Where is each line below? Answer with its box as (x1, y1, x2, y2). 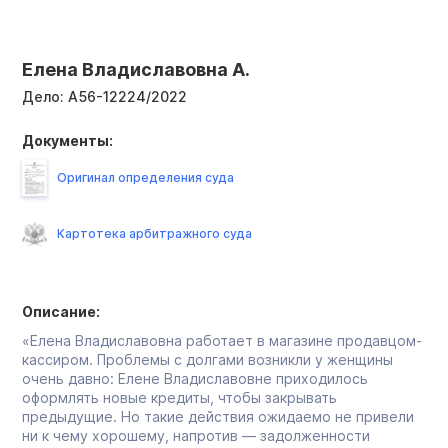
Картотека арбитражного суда (57, 225, 252, 241)
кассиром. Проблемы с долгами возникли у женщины (22, 350, 393, 368)
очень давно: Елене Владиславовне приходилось (22, 369, 368, 387)
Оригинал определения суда (57, 169, 234, 185)
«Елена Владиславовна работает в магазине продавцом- (22, 331, 422, 349)
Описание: (22, 302, 100, 320)
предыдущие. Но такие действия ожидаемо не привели (22, 407, 414, 425)
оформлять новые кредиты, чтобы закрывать (22, 388, 337, 406)
